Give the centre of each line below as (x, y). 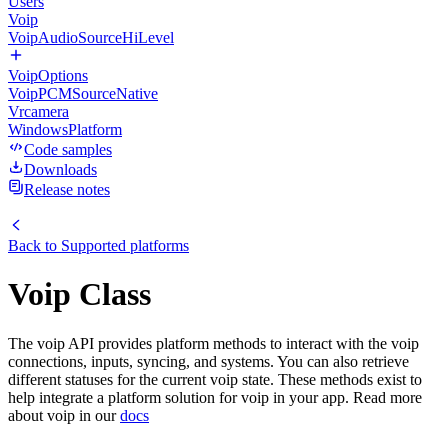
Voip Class (79, 294)
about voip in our (64, 415)
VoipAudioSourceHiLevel (91, 37)
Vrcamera (38, 111)
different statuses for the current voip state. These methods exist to (215, 379)
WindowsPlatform (65, 129)
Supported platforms (125, 245)
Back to (34, 245)
